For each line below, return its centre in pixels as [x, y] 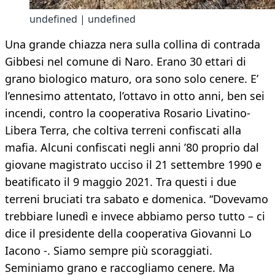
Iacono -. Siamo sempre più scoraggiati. [109, 251]
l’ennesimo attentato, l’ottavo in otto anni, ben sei [135, 96]
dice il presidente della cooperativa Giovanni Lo [128, 234]
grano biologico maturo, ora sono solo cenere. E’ [132, 79]
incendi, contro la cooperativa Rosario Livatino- [128, 113]
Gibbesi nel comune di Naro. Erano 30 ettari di [126, 62]
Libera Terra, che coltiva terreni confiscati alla [123, 130]
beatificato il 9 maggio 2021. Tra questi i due [121, 182]
